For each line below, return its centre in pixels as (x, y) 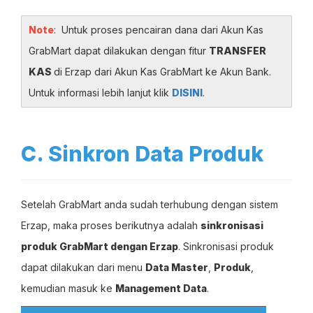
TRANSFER (238, 51)
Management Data (161, 288)
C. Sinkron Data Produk (142, 154)
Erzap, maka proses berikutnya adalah (111, 225)
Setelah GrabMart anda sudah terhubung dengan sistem (150, 204)
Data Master (177, 267)
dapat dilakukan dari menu (83, 267)
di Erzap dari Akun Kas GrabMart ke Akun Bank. (162, 72)
